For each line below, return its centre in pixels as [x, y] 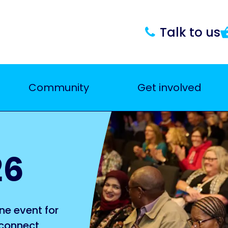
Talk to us [190, 32]
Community [59, 88]
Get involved [169, 88]
